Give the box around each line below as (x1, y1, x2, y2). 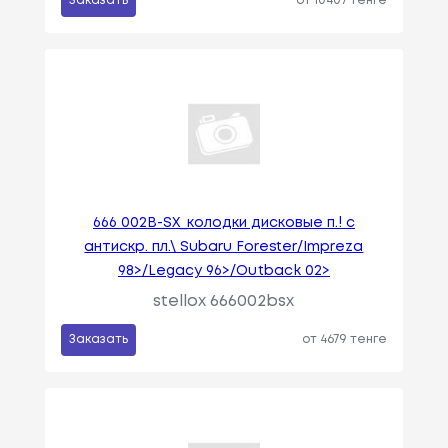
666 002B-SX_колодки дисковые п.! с (92, 217, 355, 230)
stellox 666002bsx (153, 294, 295, 310)
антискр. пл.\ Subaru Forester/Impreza (84, 241, 364, 254)
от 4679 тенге (302, 334, 388, 346)
